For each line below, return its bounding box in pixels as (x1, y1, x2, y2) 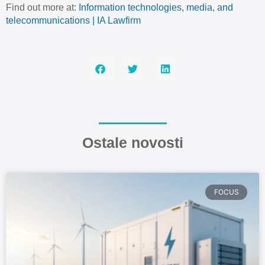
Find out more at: (6, 2, 79, 12)
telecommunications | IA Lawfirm (6, 15, 141, 25)
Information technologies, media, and (79, 2, 233, 12)
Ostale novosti (82, 134, 183, 151)
